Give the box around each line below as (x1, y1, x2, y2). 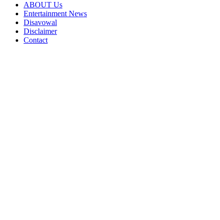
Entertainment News (24, 9, 87, 18)
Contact (24, 36, 48, 45)
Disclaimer (24, 27, 57, 36)
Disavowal (24, 18, 57, 27)
